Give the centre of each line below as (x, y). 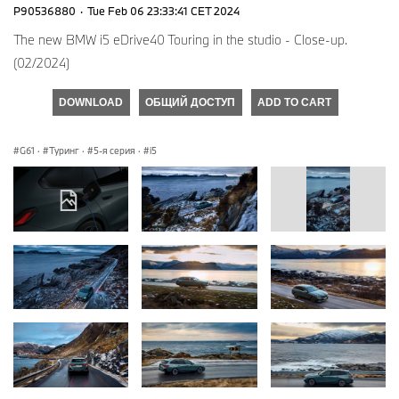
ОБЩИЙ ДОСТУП (190, 102)
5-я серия (114, 150)
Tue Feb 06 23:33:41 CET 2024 (163, 10)
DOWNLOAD (91, 102)
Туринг (64, 150)
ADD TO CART (294, 102)
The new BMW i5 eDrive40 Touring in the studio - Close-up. (180, 39)
